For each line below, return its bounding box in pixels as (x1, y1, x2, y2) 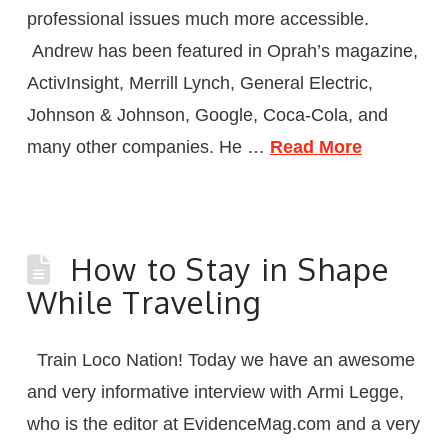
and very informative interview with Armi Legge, (26, 381, 404, 402)
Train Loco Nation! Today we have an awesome (26, 349, 415, 370)
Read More (269, 136, 362, 157)
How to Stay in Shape (69, 249, 390, 288)
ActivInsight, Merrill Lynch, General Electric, (26, 72, 373, 93)
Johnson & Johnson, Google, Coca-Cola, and (26, 104, 388, 125)
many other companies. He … (26, 136, 270, 157)
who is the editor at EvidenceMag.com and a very (26, 413, 420, 434)
